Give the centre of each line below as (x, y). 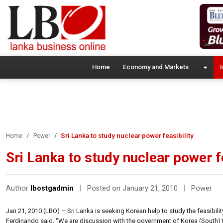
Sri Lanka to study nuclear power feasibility (127, 135)
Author (18, 188)
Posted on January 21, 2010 (133, 188)
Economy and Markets (156, 67)
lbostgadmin (52, 188)
